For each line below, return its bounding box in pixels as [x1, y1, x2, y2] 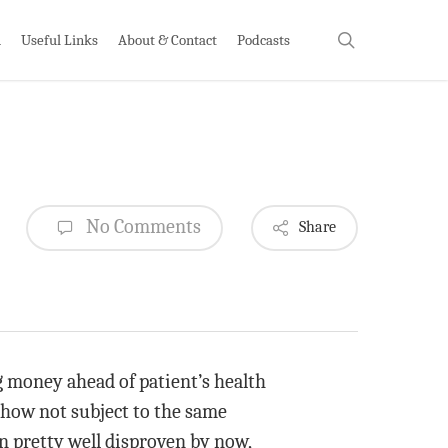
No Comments [82, 214, 201, 238]
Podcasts [237, 30, 290, 49]
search [354, 28, 402, 49]
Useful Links [21, 30, 98, 49]
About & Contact [118, 30, 217, 49]
